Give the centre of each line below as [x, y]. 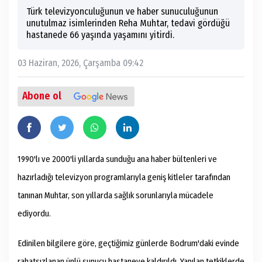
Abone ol [42, 96]
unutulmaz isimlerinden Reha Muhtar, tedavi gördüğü [128, 23]
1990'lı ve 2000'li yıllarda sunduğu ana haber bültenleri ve [117, 159]
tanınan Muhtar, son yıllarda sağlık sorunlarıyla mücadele [116, 196]
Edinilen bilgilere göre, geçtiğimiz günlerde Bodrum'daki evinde [128, 244]
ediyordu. [34, 214]
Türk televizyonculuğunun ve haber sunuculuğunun [122, 12]
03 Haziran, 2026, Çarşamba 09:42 [80, 63]
